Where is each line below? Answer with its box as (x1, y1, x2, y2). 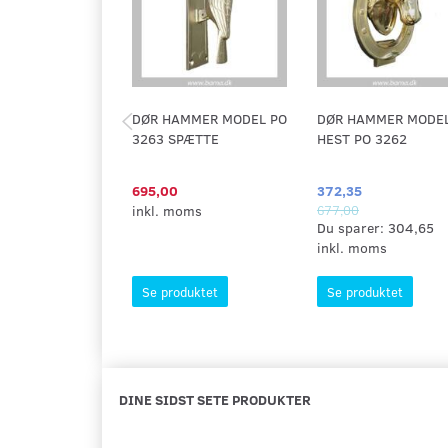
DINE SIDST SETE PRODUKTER (119, 390, 311, 409)
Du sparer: (317, 218, 388, 237)
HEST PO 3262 (317, 129, 407, 148)
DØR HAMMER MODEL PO (132, 109, 287, 128)
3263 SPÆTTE (132, 129, 219, 148)
